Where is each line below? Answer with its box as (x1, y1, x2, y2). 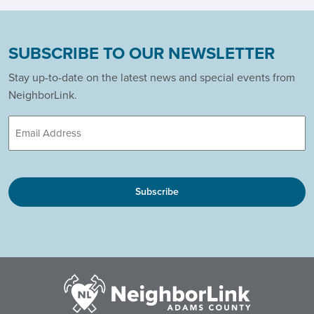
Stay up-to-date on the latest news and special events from (8, 71, 295, 85)
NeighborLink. (8, 88, 77, 102)
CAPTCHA (8, 163, 60, 177)
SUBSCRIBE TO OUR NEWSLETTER (8, 43, 275, 64)
